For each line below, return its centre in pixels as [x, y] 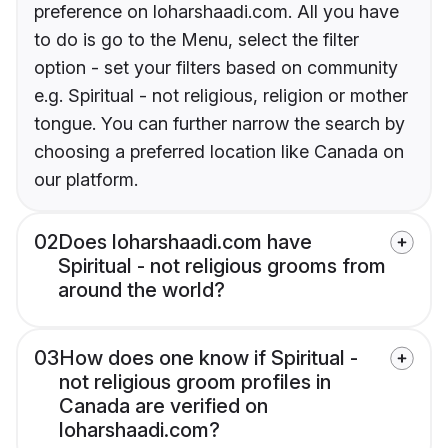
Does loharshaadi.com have [185, 242]
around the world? [141, 290]
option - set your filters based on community [216, 68]
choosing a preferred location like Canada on [219, 152]
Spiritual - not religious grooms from [222, 266]
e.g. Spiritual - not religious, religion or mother [221, 96]
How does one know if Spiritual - [208, 358]
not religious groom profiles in [195, 382]
